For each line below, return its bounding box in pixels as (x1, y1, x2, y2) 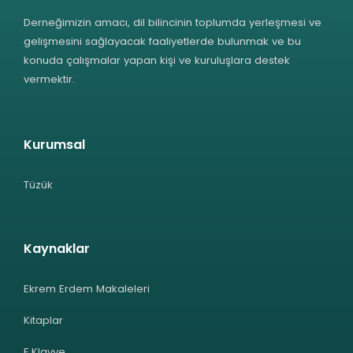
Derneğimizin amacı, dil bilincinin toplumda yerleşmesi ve (24, 14, 321, 30)
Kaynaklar (24, 239, 90, 258)
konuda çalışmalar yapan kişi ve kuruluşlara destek (24, 52, 290, 68)
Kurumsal (24, 135, 85, 154)
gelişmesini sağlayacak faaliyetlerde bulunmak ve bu (24, 33, 301, 49)
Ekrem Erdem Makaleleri (24, 281, 150, 296)
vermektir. (24, 71, 75, 87)
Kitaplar (24, 312, 63, 328)
